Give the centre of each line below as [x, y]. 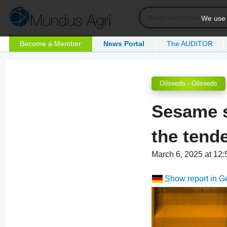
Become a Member [51, 43]
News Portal [124, 43]
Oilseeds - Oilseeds [189, 84]
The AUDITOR [190, 43]
